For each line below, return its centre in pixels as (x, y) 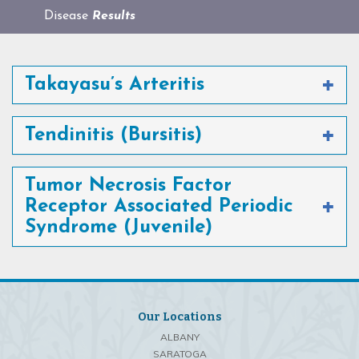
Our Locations (179, 317)
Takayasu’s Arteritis (115, 85)
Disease (68, 16)
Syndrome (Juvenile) (119, 228)
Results (114, 16)
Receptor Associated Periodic (159, 207)
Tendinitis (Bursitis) (113, 135)
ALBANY (179, 337)
